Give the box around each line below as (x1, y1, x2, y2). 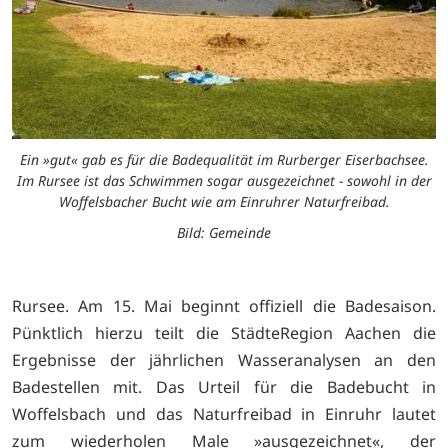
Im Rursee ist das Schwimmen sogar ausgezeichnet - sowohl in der (16, 170, 432, 190)
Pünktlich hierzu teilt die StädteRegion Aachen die (12, 321, 436, 344)
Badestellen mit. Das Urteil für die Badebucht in (12, 375, 436, 398)
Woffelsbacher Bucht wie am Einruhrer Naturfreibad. (58, 191, 390, 211)
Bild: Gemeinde (177, 222, 271, 242)
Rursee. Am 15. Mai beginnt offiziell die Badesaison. (12, 294, 436, 317)
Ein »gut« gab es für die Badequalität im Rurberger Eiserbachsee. (19, 149, 429, 169)
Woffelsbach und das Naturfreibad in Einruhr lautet (12, 402, 436, 425)
